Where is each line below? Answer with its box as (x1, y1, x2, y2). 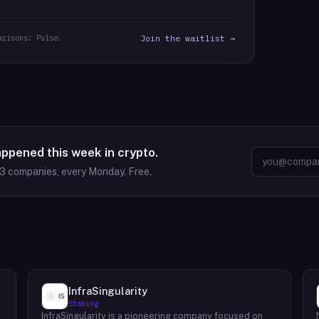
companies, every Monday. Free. (6, 166, 152, 177)
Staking (68, 298, 98, 308)
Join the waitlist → (140, 33, 236, 43)
